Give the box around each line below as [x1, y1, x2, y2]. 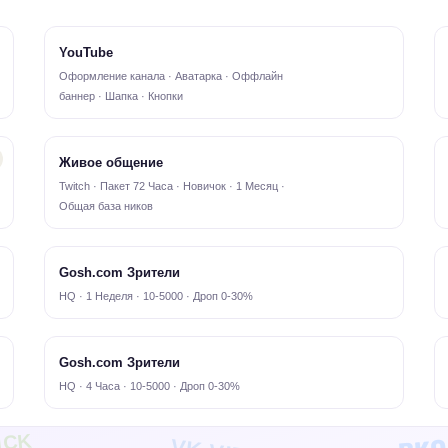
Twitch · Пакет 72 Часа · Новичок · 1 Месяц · [59, 180, 285, 192]
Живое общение [59, 155, 163, 170]
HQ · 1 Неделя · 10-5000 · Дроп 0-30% [59, 290, 253, 302]
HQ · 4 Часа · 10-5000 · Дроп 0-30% [59, 380, 240, 392]
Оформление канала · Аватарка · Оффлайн [59, 70, 283, 82]
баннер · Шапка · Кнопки [59, 90, 183, 102]
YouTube [59, 45, 113, 60]
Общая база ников [59, 200, 153, 212]
